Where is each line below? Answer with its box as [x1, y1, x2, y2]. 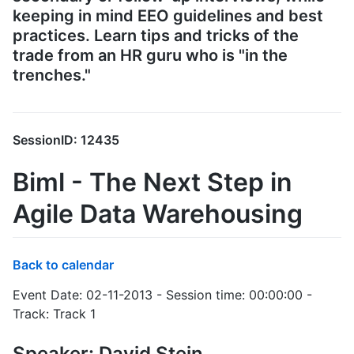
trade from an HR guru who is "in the [13, 46, 288, 66]
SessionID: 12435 [13, 131, 119, 148]
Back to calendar [13, 257, 114, 273]
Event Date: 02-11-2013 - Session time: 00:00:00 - [13, 287, 312, 303]
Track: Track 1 [13, 306, 96, 322]
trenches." [13, 66, 91, 85]
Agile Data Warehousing [13, 198, 303, 229]
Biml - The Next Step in [13, 166, 292, 198]
